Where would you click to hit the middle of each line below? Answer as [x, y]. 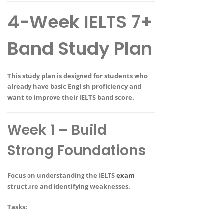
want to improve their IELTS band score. [71, 97]
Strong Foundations [77, 151]
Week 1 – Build [57, 130]
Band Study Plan [80, 48]
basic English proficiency [89, 87]
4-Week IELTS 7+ [80, 22]
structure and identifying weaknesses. [69, 186]
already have [29, 87]
